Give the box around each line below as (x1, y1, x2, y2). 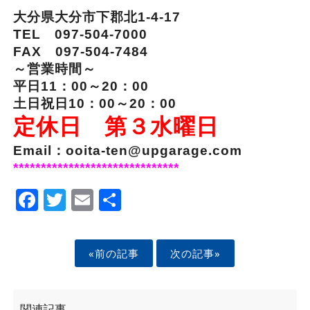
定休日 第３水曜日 (12, 114, 219, 140)
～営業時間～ (12, 62, 96, 77)
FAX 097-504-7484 (12, 44, 148, 60)
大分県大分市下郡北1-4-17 (12, 10, 181, 25)
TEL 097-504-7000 (12, 27, 161, 42)
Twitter (65, 183, 143, 214)
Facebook (37, 183, 143, 214)
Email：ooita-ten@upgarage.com (12, 143, 242, 158)
